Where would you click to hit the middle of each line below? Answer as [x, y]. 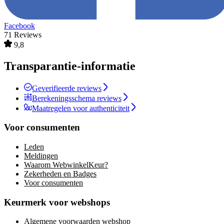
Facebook [19, 25]
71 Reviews [23, 34]
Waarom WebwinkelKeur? [66, 165]
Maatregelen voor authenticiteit [81, 108]
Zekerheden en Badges [60, 174]
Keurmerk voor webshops [57, 202]
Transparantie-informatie [70, 66]
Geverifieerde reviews [67, 88]
